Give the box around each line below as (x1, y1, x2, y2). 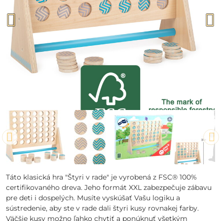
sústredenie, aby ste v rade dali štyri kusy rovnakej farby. (6, 204, 199, 213)
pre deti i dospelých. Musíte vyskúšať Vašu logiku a (6, 193, 180, 202)
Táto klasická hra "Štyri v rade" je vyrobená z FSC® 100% (6, 173, 197, 182)
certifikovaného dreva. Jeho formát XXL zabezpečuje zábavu (6, 183, 212, 192)
